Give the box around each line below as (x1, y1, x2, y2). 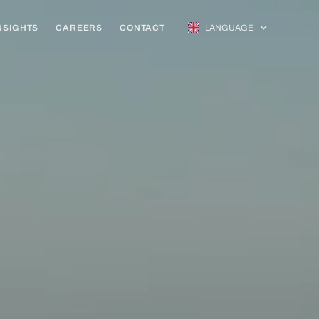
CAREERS (56, 22, 103, 33)
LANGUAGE (204, 22, 253, 33)
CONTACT (120, 22, 165, 33)
